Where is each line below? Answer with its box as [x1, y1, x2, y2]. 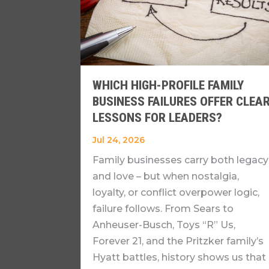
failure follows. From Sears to [92, 203, 234, 215]
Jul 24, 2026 [92, 134, 145, 146]
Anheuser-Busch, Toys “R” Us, [92, 219, 236, 231]
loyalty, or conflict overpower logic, [92, 187, 260, 199]
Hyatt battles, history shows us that [92, 252, 267, 264]
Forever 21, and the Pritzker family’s [92, 235, 264, 247]
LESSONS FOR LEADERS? [92, 110, 223, 125]
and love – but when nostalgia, [92, 171, 240, 183]
